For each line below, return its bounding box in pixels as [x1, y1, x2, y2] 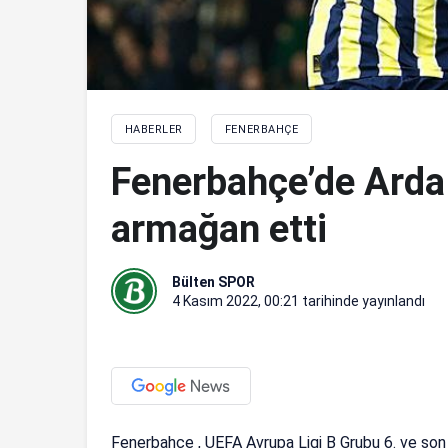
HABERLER [124, 123, 183, 137]
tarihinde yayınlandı [299, 293, 425, 310]
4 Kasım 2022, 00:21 [172, 293, 299, 310]
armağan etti [111, 207, 327, 252]
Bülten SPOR [172, 274, 255, 291]
